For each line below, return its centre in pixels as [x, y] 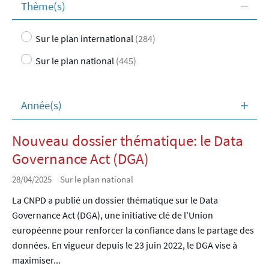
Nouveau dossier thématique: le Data [128, 140]
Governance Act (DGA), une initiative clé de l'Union [113, 215]
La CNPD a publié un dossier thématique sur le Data [115, 200]
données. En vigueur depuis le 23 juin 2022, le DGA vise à [125, 245]
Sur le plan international [84, 38]
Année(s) [41, 105]
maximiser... [36, 260]
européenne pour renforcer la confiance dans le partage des [133, 230]
